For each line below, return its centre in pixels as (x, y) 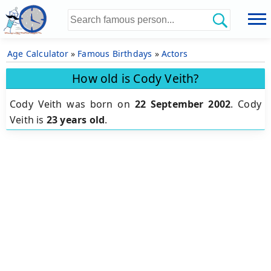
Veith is (28, 120)
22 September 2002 (183, 104)
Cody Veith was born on (72, 104)
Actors (175, 54)
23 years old (76, 120)
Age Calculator (38, 54)
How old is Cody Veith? (135, 78)
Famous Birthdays (115, 54)
